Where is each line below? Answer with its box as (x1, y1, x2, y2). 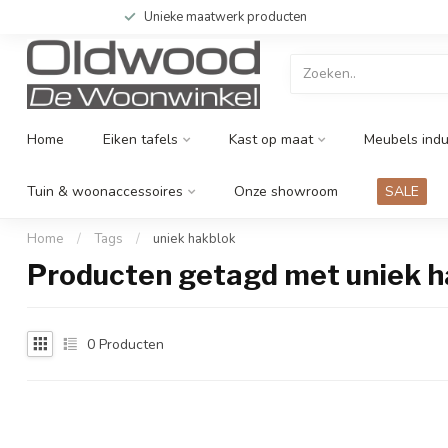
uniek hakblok (153, 230, 236, 248)
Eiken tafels (103, 130, 178, 149)
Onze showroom (234, 182, 338, 201)
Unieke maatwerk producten (144, 8, 307, 26)
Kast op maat (229, 130, 313, 149)
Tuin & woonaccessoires (27, 182, 183, 201)
